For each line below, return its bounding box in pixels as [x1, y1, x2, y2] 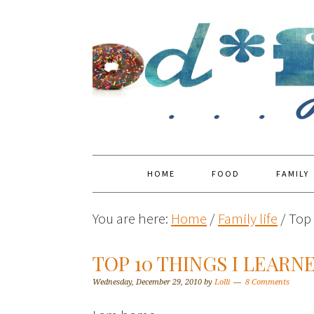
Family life [218, 209, 278, 228]
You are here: [93, 209, 171, 228]
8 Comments [245, 278, 289, 287]
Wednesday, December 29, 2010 [93, 278, 202, 287]
